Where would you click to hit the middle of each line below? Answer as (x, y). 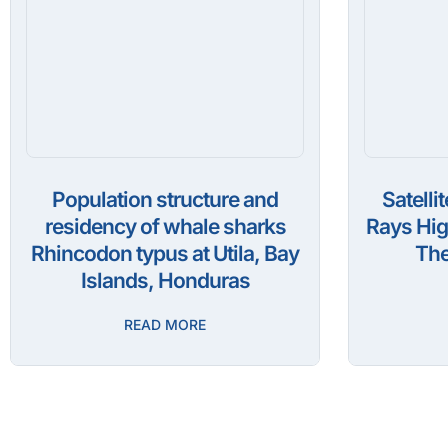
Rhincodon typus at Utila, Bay (165, 254)
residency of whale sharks (165, 227)
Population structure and (165, 200)
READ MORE (165, 325)
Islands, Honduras (165, 281)
